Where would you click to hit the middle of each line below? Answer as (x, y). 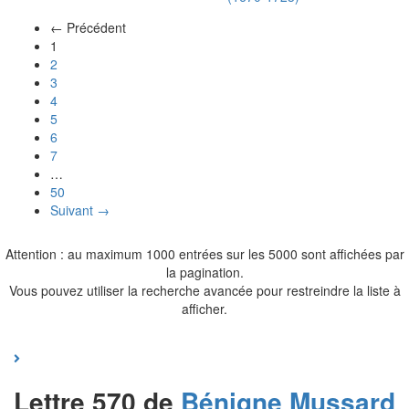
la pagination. (204, 272)
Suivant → (80, 210)
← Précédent (88, 27)
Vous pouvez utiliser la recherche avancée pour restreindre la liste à (204, 290)
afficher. (204, 308)
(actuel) (79, 44)
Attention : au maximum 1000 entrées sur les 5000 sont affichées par (204, 253)
